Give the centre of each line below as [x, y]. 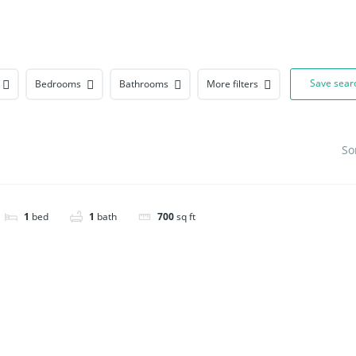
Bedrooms [58, 84]
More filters [232, 84]
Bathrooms [144, 84]
